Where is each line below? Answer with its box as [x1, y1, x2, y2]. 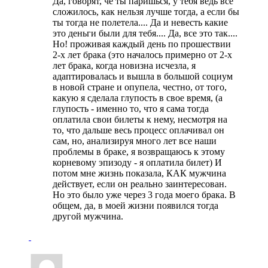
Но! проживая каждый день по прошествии [53, 38, 231, 49]
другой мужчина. [53, 211, 123, 221]
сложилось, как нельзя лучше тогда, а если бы [53, 6, 239, 17]
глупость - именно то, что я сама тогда [53, 103, 209, 114]
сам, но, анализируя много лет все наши [53, 135, 217, 146]
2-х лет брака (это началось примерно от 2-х [53, 49, 232, 60]
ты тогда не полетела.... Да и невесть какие [53, 17, 228, 28]
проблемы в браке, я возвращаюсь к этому [53, 146, 225, 157]
